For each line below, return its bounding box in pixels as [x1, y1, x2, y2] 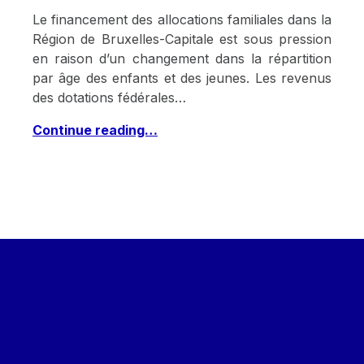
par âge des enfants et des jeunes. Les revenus [32, 70, 331, 86]
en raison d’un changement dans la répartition [32, 50, 331, 67]
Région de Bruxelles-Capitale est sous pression [32, 31, 331, 47]
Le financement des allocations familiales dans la [32, 11, 331, 28]
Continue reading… [32, 122, 158, 138]
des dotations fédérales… [32, 89, 186, 106]
